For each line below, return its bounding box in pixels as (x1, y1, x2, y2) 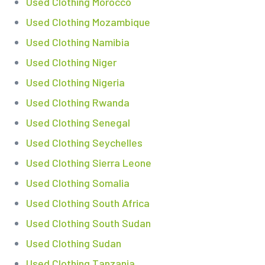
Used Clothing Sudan (25, 237, 121, 250)
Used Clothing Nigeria (25, 76, 125, 89)
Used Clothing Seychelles (25, 136, 143, 150)
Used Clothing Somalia (25, 176, 130, 190)
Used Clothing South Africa (25, 196, 150, 210)
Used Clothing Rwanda (25, 96, 130, 109)
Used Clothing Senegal (25, 116, 130, 130)
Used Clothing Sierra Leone (25, 156, 151, 170)
